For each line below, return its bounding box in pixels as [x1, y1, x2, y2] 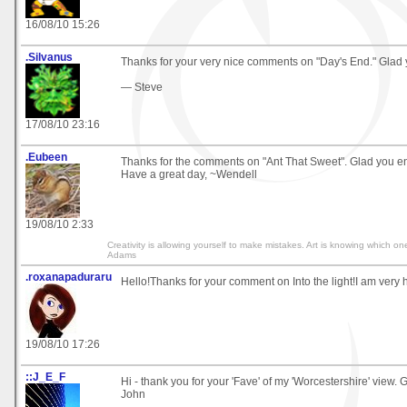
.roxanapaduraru [25, 270, 112, 283]
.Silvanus [25, 50, 73, 64]
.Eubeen [25, 150, 67, 164]
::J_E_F [25, 370, 65, 383]
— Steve [121, 80, 163, 94]
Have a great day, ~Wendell [121, 167, 257, 181]
